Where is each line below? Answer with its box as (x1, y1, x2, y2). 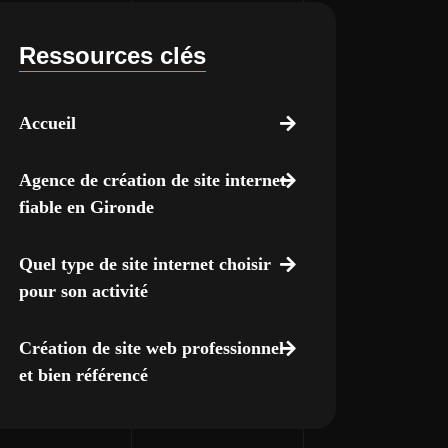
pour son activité (18, 281, 148, 301)
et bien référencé (18, 365, 148, 385)
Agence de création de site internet (18, 170, 286, 190)
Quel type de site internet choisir (18, 254, 271, 274)
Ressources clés (18, 42, 206, 69)
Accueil (18, 113, 76, 133)
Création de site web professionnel (18, 338, 284, 358)
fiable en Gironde (18, 197, 154, 217)
